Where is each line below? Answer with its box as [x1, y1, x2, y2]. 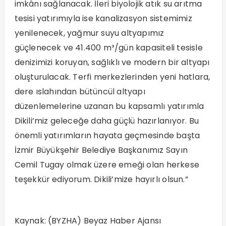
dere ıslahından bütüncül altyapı [14, 86, 145, 97]
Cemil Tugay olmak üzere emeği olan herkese [14, 159, 199, 171]
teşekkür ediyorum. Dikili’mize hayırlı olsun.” [14, 174, 188, 185]
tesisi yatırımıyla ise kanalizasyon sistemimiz [14, 13, 192, 24]
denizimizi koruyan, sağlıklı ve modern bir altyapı [14, 56, 210, 68]
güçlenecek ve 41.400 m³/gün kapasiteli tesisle [14, 42, 203, 53]
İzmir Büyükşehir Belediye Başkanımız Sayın [14, 144, 188, 156]
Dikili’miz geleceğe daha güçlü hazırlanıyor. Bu [14, 115, 199, 127]
